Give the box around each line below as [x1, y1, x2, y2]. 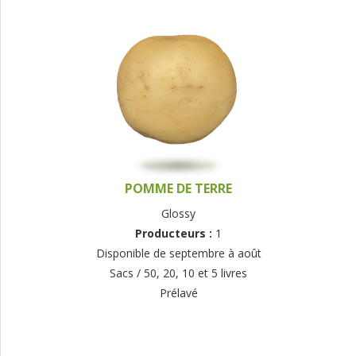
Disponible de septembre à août [95, 246, 261, 261]
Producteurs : [135, 226, 215, 242]
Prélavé [159, 285, 198, 301]
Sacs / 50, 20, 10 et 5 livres [110, 265, 247, 281]
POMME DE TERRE [125, 180, 232, 198]
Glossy [161, 206, 195, 222]
